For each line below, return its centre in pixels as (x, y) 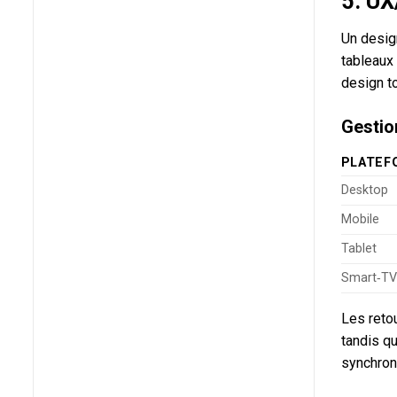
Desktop (364, 190)
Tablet (358, 248)
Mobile (360, 219)
